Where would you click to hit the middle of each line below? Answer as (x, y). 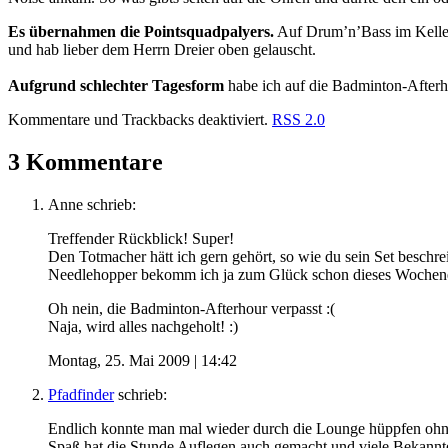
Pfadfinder (81, 394)
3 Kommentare (85, 161)
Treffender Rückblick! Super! (141, 238)
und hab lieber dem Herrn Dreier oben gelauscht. (162, 49)
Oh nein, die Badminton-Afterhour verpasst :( (191, 308)
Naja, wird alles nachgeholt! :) (143, 326)
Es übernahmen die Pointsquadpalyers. (141, 31)
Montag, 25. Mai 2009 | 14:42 (142, 360)
